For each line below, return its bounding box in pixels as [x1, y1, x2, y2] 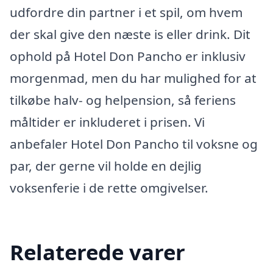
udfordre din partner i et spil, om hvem [10, 4, 243, 21]
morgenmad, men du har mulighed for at [10, 69, 257, 87]
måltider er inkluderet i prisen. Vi [10, 113, 205, 130]
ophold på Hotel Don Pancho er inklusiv [10, 48, 246, 65]
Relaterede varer [10, 237, 185, 266]
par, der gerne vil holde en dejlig [10, 157, 202, 174]
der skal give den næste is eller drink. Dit [10, 26, 250, 43]
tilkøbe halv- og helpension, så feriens [10, 91, 236, 108]
